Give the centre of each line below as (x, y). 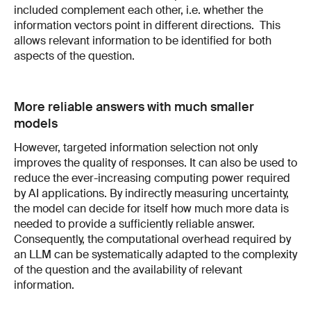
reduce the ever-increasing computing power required (152, 178)
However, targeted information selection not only (136, 147)
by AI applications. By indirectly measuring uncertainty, (151, 193)
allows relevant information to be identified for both (143, 40)
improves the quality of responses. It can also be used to (155, 162)
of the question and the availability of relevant (128, 269)
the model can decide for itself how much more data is (151, 208)
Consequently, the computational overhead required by (152, 239)
